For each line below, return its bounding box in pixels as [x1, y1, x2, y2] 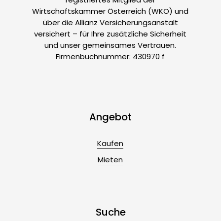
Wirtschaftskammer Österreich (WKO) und [32, 6, 189, 17]
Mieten [98, 154, 123, 165]
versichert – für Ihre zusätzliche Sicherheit [34, 29, 187, 39]
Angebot [89, 110, 132, 124]
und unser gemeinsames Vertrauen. [44, 40, 177, 51]
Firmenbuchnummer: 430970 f [56, 51, 165, 62]
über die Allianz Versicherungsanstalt [42, 17, 178, 28]
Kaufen [97, 138, 124, 148]
